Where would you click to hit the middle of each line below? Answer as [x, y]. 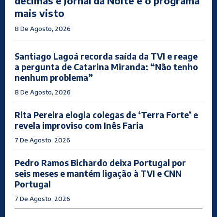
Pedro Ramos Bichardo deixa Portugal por [100, 163]
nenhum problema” [54, 78]
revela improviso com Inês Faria [79, 126]
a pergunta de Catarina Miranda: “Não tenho [106, 67]
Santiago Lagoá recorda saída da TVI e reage [106, 56]
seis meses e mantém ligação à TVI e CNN [98, 174]
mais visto [39, 13]
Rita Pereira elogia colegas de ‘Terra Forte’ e [106, 115]
